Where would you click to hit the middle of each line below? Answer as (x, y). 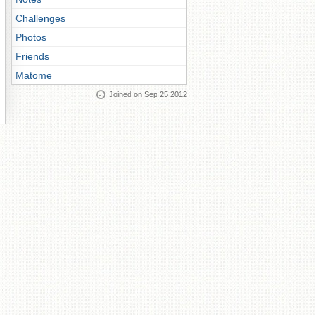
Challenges (40, 18)
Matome (34, 75)
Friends (32, 56)
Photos (31, 37)
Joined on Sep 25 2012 (148, 94)
